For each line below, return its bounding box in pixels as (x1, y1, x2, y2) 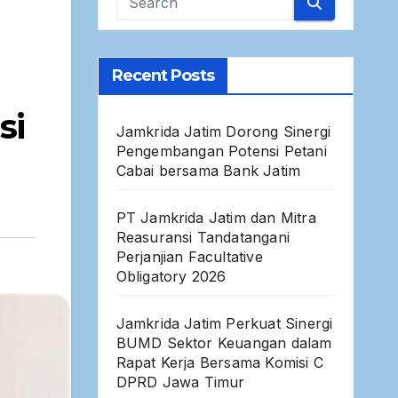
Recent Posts (111, 66, 214, 86)
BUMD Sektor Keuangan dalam (115, 334, 332, 353)
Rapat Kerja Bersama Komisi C (115, 354, 324, 372)
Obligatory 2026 (115, 267, 227, 286)
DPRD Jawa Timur (115, 373, 245, 392)
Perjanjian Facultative (115, 248, 263, 267)
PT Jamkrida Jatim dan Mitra (115, 209, 316, 227)
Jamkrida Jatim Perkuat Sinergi (115, 314, 333, 333)
